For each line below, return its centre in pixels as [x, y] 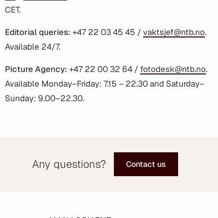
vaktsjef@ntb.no [174, 32]
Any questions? [69, 164]
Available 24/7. [33, 46]
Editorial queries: [38, 32]
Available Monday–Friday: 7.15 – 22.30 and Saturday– [105, 83]
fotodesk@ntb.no [173, 69]
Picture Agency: [36, 69]
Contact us [146, 164]
